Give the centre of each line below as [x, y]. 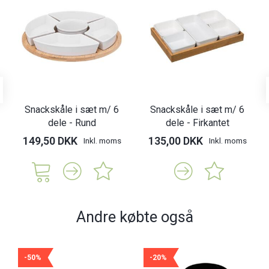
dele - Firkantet [197, 123]
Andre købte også [134, 217]
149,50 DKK [50, 141]
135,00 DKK [175, 141]
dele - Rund [72, 123]
